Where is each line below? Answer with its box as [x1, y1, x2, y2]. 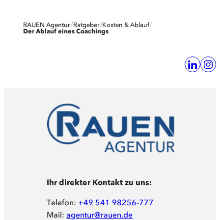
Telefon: [47, 197, 79, 208]
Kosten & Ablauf [102, 21, 150, 28]
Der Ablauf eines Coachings [23, 27, 109, 35]
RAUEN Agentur [23, 21, 71, 28]
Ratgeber [73, 21, 100, 28]
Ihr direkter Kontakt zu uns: [47, 177, 152, 188]
